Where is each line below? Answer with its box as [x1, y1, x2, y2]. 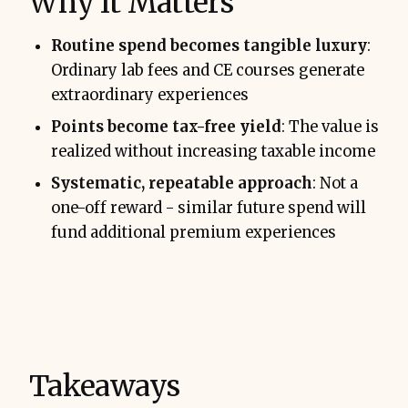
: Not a [312, 174, 358, 194]
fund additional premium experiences [51, 223, 336, 243]
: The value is [281, 117, 379, 138]
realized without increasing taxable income [51, 142, 375, 162]
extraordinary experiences [51, 86, 249, 106]
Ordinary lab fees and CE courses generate [51, 61, 364, 81]
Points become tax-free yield [51, 117, 281, 138]
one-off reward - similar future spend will [51, 199, 366, 219]
